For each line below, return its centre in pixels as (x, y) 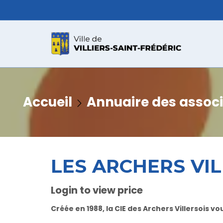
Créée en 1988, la (83, 209)
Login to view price (97, 190)
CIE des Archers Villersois (162, 209)
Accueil (48, 102)
